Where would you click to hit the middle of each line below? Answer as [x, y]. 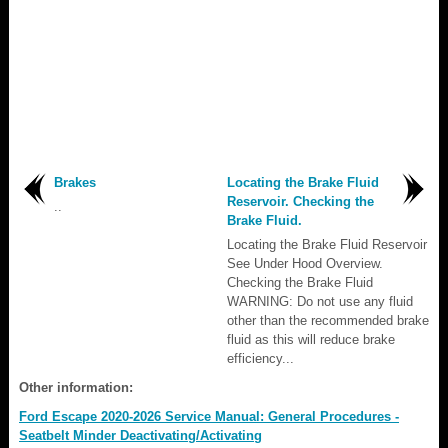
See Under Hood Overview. [305, 263]
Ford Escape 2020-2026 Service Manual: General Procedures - [209, 416]
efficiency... [260, 358]
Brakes [75, 182]
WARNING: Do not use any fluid [320, 301]
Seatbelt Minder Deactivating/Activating [140, 435]
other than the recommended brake [328, 320]
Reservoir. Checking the [300, 201]
